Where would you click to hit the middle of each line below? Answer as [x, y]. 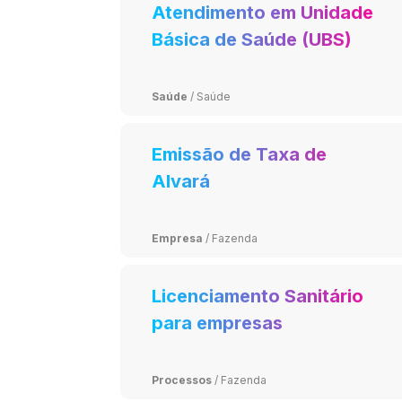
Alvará [181, 181]
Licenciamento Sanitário [258, 296]
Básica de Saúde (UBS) [252, 39]
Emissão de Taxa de [240, 154]
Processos [182, 380]
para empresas [218, 323]
